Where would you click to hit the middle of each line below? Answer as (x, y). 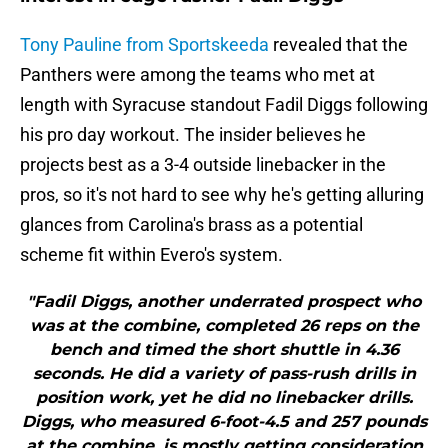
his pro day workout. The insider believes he (193, 135)
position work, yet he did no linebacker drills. (224, 398)
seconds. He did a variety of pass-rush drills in (224, 374)
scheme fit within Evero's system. (151, 255)
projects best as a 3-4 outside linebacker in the (203, 165)
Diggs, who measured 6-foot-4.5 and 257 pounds (224, 422)
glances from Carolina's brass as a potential (191, 225)
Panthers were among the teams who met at (197, 75)
